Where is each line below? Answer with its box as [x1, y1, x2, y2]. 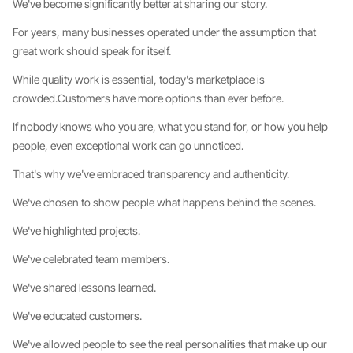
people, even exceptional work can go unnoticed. [13, 139, 243, 152]
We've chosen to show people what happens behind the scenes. [13, 195, 316, 209]
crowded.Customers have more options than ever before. [13, 91, 284, 105]
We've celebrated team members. [13, 252, 169, 266]
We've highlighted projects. [13, 224, 140, 237]
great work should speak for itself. [13, 44, 171, 58]
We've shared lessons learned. [13, 281, 156, 294]
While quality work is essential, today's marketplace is [13, 72, 265, 86]
